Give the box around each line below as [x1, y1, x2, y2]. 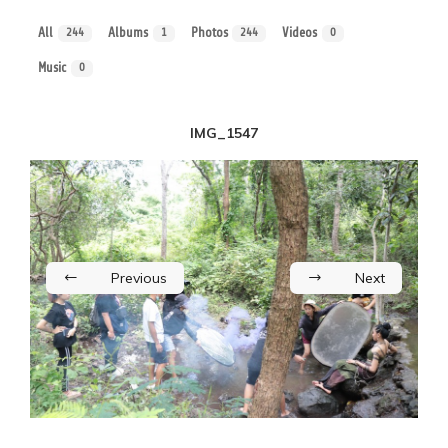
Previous [111, 268, 167, 287]
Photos [190, 23, 228, 43]
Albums [107, 23, 148, 43]
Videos [282, 23, 318, 43]
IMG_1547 [190, 123, 258, 142]
